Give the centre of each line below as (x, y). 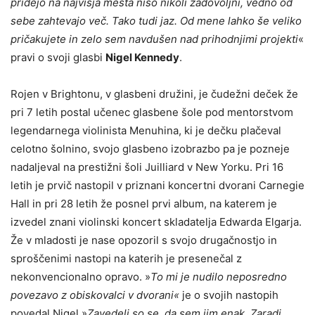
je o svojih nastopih (230, 295)
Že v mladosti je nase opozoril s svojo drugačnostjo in (144, 240)
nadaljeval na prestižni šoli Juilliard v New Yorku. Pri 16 (147, 167)
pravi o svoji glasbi (58, 57)
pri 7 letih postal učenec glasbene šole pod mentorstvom (152, 112)
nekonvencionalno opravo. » (81, 276)
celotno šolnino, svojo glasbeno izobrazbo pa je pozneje (150, 148)
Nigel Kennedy (142, 57)
